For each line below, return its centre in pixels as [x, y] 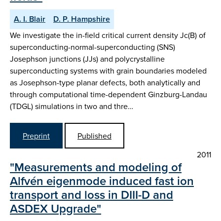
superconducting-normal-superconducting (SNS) [92, 47]
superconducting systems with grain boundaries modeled [108, 71]
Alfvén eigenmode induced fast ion [102, 181]
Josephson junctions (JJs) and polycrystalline [87, 59]
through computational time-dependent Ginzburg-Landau [109, 94]
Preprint [36, 135]
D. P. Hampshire [82, 19]
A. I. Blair [30, 19]
